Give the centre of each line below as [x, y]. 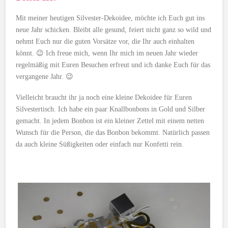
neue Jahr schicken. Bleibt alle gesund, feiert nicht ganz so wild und [114, 30]
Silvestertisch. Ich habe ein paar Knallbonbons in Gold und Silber [111, 109]
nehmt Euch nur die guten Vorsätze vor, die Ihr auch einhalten [105, 41]
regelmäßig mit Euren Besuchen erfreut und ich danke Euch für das [113, 65]
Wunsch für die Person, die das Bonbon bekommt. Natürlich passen [113, 133]
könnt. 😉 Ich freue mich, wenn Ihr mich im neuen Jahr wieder [107, 53]
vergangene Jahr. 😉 [45, 76]
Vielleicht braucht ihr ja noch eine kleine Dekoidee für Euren [104, 98]
